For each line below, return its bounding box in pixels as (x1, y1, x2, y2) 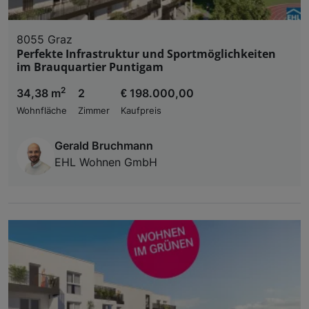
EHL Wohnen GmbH (54, 154, 157, 169)
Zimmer (78, 105, 110, 116)
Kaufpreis (121, 105, 161, 116)
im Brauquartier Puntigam (17, 59, 163, 74)
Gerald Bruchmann (54, 138, 153, 152)
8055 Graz (17, 32, 72, 46)
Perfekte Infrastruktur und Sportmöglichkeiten (17, 46, 276, 61)
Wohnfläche (17, 105, 67, 116)
